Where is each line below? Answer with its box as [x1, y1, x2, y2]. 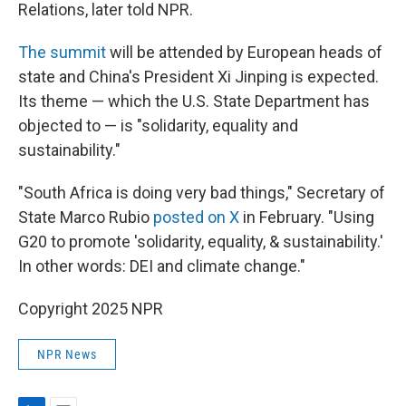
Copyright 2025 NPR [18, 298, 163, 318]
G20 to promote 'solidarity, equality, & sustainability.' [18, 231, 383, 251]
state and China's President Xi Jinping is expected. [18, 66, 379, 86]
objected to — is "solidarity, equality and [18, 115, 298, 135]
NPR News [37, 346, 97, 362]
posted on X [153, 207, 239, 227]
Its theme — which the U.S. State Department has [18, 91, 370, 111]
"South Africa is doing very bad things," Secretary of [18, 182, 385, 202]
